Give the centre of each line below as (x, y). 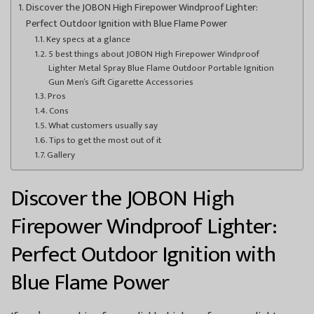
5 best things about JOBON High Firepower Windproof (154, 54)
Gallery (61, 155)
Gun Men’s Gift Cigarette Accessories (121, 82)
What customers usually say (103, 125)
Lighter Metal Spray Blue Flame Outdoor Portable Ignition (162, 68)
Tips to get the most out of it (105, 140)
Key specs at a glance (89, 39)
